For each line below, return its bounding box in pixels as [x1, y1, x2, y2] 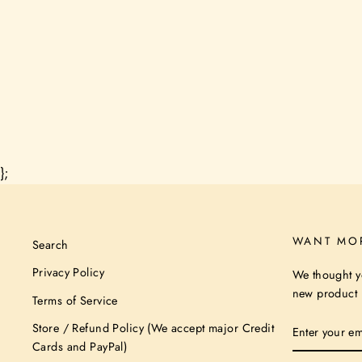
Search [32, 236, 69, 253]
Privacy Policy [32, 264, 104, 281]
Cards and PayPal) [32, 339, 128, 356]
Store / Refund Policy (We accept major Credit [32, 320, 275, 337]
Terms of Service [32, 292, 118, 309]
